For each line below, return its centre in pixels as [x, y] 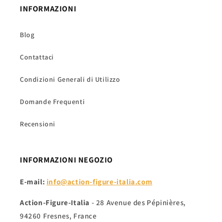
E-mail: [32, 182]
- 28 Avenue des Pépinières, [138, 202]
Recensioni [38, 124]
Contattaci [37, 57]
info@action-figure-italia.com [99, 182]
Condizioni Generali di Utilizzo [70, 79]
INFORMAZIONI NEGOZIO [66, 160]
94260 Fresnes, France [58, 216]
